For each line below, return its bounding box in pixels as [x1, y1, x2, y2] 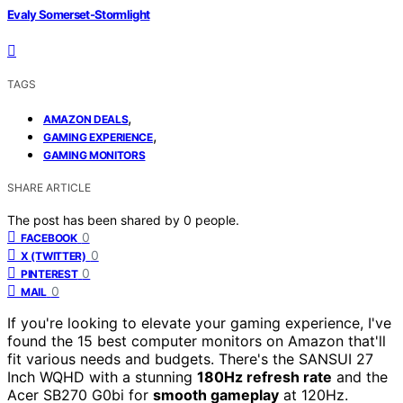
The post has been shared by [7, 211, 184, 228]
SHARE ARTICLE [7, 180, 91, 194]
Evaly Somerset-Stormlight [7, 6, 150, 22]
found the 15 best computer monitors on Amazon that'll [7, 331, 386, 350]
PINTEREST [21, 266, 78, 281]
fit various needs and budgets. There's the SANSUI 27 [7, 349, 373, 368]
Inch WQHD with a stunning [7, 367, 197, 386]
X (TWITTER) [21, 248, 86, 263]
